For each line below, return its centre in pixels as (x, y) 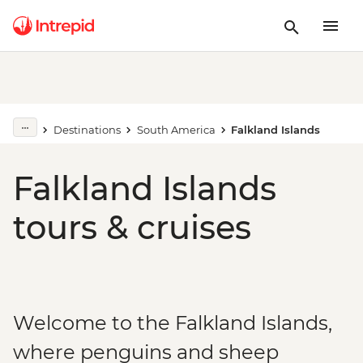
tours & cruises (132, 227)
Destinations (87, 130)
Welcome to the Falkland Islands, (173, 323)
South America (176, 130)
